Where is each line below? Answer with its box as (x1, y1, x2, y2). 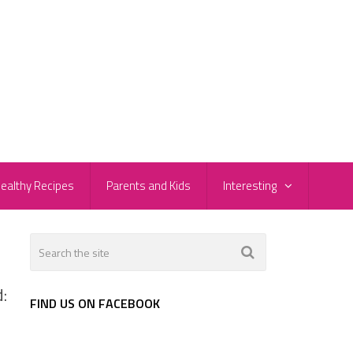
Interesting (223, 176, 277, 195)
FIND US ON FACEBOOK (30, 294, 160, 314)
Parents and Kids (106, 176, 191, 195)
